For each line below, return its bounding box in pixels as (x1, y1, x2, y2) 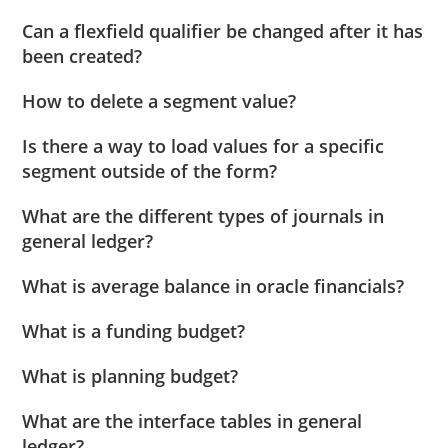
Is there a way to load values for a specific (22, 133, 385, 158)
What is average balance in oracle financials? (22, 273, 405, 298)
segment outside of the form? (22, 158, 278, 183)
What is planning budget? (22, 363, 239, 388)
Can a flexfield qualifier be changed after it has (22, 18, 424, 43)
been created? (22, 43, 143, 68)
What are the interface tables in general (22, 408, 363, 433)
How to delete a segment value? (22, 88, 297, 113)
